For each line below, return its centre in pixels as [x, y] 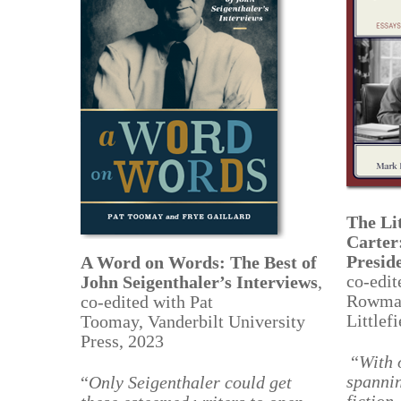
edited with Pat [159, 302]
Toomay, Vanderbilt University [193, 321]
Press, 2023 [123, 341]
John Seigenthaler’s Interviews [200, 282]
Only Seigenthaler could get [191, 382]
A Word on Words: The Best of [199, 262]
